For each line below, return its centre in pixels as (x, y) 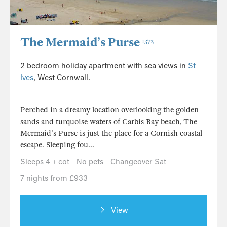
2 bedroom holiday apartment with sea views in (104, 66)
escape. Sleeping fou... (57, 145)
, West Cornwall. (62, 78)
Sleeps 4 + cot (45, 162)
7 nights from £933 (54, 179)
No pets (90, 162)
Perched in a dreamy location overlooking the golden (109, 110)
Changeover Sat (138, 162)
